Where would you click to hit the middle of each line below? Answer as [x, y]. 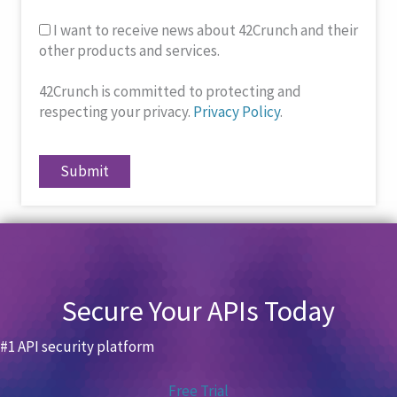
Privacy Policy [237, 112]
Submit [85, 171]
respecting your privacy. [116, 112]
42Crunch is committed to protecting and [170, 92]
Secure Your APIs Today [198, 311]
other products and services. [129, 51]
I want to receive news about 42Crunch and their [204, 31]
